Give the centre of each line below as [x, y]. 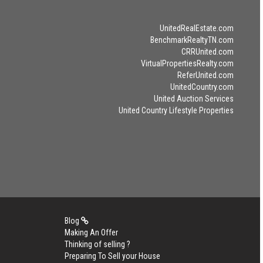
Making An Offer [91, 232]
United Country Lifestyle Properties [176, 110]
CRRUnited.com [207, 52]
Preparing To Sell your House [112, 256]
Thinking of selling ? [97, 244]
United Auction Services [193, 99]
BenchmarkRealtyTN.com [192, 40]
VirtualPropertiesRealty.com [187, 63]
